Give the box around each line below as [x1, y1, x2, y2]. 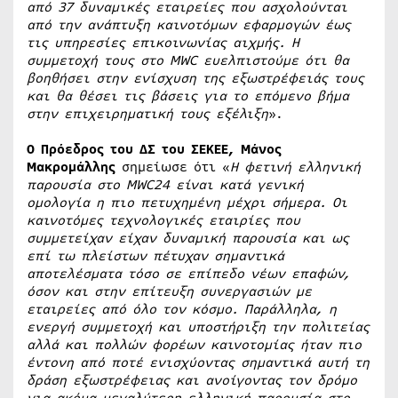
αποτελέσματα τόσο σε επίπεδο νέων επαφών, [27, 264, 350, 283]
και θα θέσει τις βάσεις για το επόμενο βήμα [27, 86, 349, 106]
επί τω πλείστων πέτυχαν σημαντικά [27, 246, 284, 266]
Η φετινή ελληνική [230, 157, 361, 177]
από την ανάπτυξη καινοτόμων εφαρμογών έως [27, 15, 351, 35]
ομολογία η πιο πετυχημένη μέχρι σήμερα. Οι [27, 193, 347, 212]
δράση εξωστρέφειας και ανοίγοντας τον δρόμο [27, 370, 357, 390]
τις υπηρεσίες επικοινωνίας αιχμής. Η [27, 33, 299, 52]
